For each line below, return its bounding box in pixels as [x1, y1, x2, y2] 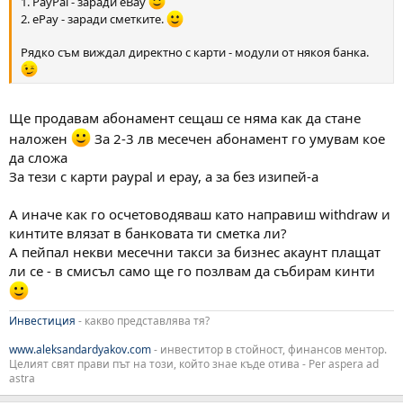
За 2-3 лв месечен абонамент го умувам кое [91, 130, 385, 148]
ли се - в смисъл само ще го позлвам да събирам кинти [9, 262, 375, 281]
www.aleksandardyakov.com [9, 342, 151, 358]
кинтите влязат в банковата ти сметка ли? [9, 224, 287, 243]
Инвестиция [9, 313, 78, 329]
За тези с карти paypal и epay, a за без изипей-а [9, 167, 318, 186]
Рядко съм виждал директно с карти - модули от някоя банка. [21, 43, 369, 60]
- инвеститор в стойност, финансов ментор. [151, 342, 387, 358]
